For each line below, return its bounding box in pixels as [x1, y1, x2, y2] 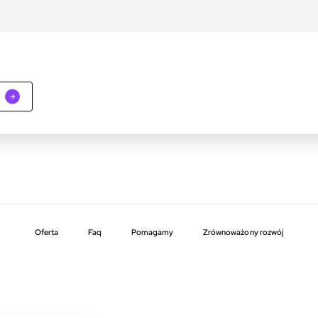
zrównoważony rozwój [208, 227, 284, 238]
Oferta [34, 227, 59, 238]
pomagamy [136, 227, 173, 238]
